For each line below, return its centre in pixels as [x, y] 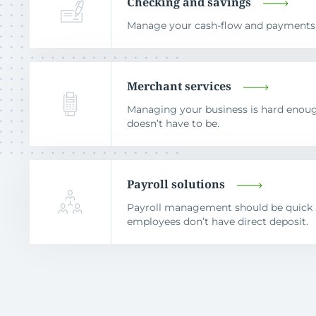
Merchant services [180, 86]
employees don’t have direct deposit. [218, 221]
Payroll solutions [176, 184]
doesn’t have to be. [174, 123]
